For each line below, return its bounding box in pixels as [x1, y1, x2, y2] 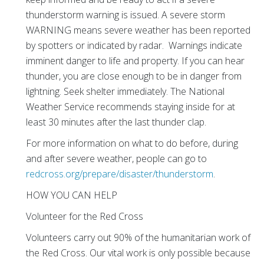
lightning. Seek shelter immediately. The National [26, 85, 225, 98]
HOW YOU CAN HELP [26, 189, 117, 202]
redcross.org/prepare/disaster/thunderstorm [26, 167, 213, 180]
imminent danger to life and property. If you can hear [26, 54, 245, 67]
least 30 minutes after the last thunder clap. [26, 115, 206, 128]
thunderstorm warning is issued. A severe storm [26, 8, 225, 21]
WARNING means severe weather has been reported [26, 24, 250, 37]
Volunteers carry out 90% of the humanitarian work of [26, 231, 250, 244]
